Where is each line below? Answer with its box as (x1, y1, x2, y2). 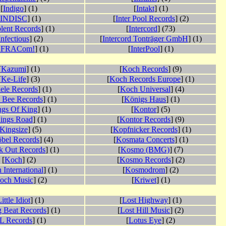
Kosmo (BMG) (121, 145, 169, 154)
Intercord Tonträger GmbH (102, 34, 188, 43)
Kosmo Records (119, 155, 171, 164)
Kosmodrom (125, 165, 165, 175)
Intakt (136, 4, 154, 13)
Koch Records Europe (109, 75, 181, 84)
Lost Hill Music (120, 206, 170, 215)
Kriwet (134, 176, 156, 185)
